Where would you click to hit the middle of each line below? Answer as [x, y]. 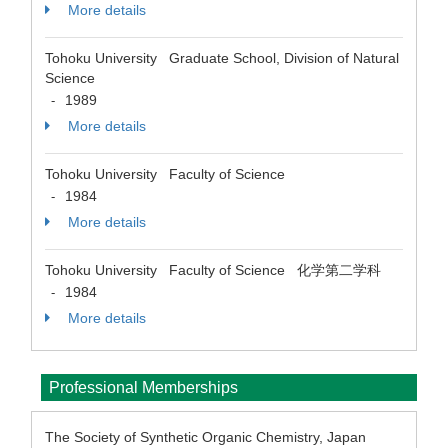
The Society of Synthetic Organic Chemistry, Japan [205, 437]
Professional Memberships [143, 387]
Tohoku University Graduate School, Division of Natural [222, 58]
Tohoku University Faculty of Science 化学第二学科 [213, 270]
